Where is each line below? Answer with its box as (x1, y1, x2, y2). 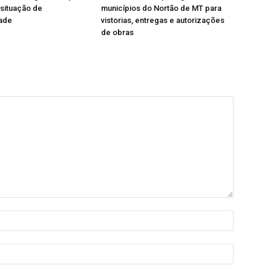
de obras (101, 28, 134, 38)
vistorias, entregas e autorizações (101, 16, 225, 25)
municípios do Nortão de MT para (101, 4, 222, 13)
